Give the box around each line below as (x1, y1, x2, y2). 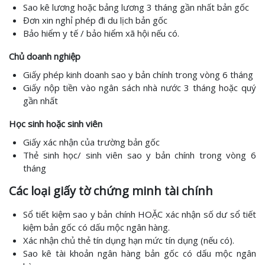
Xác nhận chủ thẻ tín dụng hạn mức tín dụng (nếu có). (23, 234, 234, 246)
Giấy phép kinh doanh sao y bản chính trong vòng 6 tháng (23, 69, 253, 80)
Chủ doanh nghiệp (9, 50, 80, 62)
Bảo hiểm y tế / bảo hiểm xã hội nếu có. (23, 27, 179, 39)
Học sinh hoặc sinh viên (9, 118, 102, 130)
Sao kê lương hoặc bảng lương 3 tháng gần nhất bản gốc (23, 1, 249, 13)
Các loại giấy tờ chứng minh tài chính (9, 183, 213, 199)
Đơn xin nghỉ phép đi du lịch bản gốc (23, 14, 167, 26)
